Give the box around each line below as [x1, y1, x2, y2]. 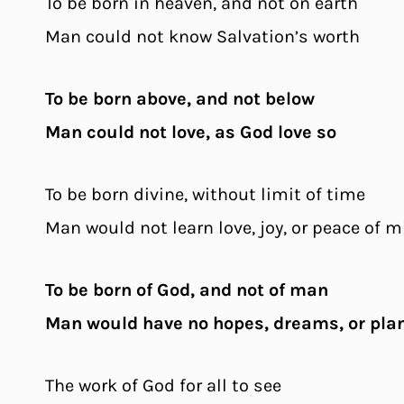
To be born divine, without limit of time [45, 183, 365, 205]
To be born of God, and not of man [45, 279, 328, 300]
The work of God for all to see [45, 374, 281, 396]
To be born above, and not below [45, 87, 315, 109]
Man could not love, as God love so [45, 121, 336, 142]
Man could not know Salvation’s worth [45, 25, 360, 47]
